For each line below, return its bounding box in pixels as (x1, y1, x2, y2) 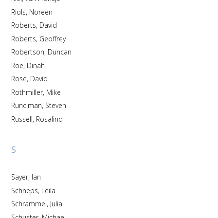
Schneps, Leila (41, 185, 55, 195)
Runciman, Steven (45, 101, 66, 110)
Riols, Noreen (29, 7, 53, 17)
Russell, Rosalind (36, 114, 63, 124)
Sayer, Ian (31, 172, 41, 182)
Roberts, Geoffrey (39, 34, 66, 43)
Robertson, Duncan (47, 47, 72, 56)
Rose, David (30, 74, 48, 83)
